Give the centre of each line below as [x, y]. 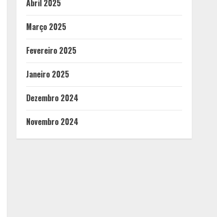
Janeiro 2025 [48, 74]
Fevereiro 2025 [51, 50]
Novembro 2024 [52, 122]
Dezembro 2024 [52, 98]
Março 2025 [46, 27]
